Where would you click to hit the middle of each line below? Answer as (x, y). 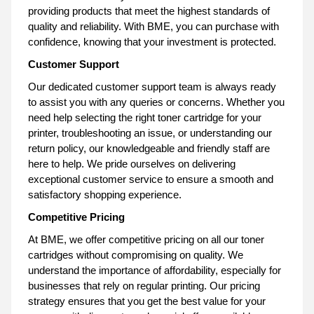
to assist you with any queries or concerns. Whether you (156, 102)
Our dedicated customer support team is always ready (152, 86)
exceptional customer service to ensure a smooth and (151, 179)
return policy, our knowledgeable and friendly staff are (149, 148)
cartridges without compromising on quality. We (136, 254)
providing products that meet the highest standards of (149, 11)
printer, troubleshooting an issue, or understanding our (150, 132)
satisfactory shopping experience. (105, 194)
